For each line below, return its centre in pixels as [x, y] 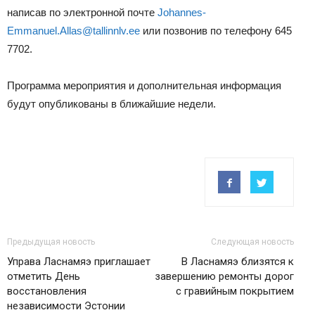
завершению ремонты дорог [224, 277]
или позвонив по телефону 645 [216, 31]
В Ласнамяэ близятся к [238, 262]
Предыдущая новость [51, 242]
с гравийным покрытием [235, 291]
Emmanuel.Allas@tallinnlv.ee [73, 31]
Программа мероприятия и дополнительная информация [144, 86]
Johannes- [182, 13]
